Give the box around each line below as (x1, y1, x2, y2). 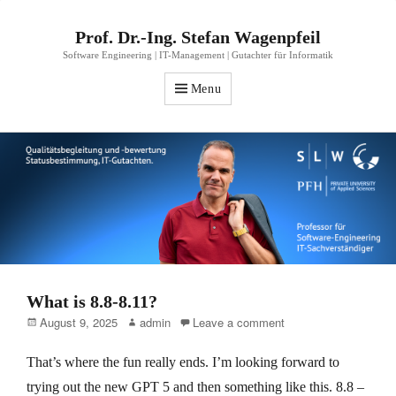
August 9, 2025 (40, 314, 118, 331)
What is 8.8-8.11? (27, 292, 157, 312)
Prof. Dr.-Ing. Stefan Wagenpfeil (75, 27, 321, 47)
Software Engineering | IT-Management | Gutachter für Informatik (63, 49, 333, 61)
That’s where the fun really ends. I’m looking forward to (27, 354, 339, 370)
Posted (26, 313, 62, 331)
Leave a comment (193, 314, 285, 331)
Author (126, 313, 159, 331)
